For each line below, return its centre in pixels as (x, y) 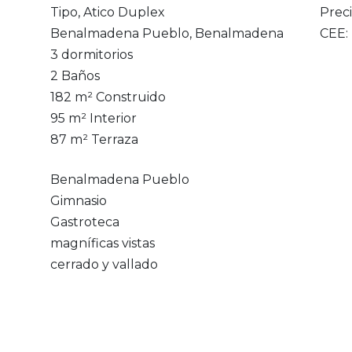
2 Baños (75, 76)
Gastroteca (84, 222)
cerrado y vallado (104, 264)
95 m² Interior (93, 118)
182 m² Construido (108, 97)
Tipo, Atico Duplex (107, 12)
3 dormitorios (91, 55)
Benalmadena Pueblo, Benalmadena (167, 33)
